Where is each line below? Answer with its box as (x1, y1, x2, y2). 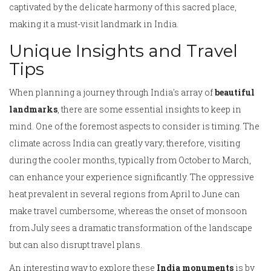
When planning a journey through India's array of (9, 87, 215, 99)
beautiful (215, 87, 255, 99)
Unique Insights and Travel (9, 41, 238, 62)
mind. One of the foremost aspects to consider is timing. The (9, 120, 260, 132)
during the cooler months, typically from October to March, (9, 154, 251, 166)
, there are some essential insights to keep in (57, 103, 241, 116)
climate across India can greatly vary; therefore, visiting (9, 137, 240, 149)
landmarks (9, 103, 57, 116)
